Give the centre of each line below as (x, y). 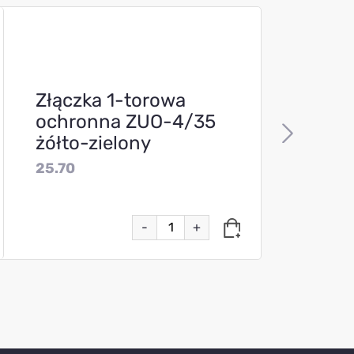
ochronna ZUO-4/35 (126, 121)
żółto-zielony (93, 143)
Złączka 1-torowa (111, 100)
